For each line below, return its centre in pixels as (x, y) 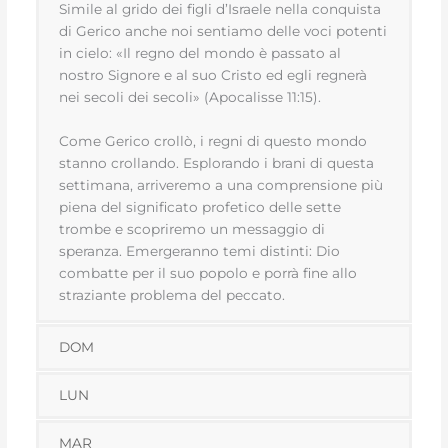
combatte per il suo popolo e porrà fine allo (208, 272)
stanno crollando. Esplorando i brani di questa (217, 162)
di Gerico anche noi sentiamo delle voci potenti (223, 30)
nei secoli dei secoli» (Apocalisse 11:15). (190, 96)
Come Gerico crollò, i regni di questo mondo (213, 140)
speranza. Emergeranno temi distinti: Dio (200, 250)
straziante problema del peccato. (172, 294)
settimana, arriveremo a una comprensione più (221, 184)
